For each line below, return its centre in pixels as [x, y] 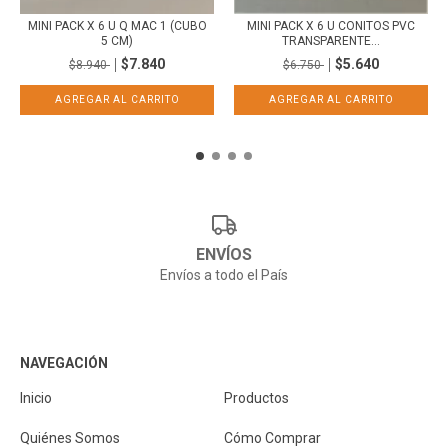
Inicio [36, 398]
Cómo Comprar [272, 438]
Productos [256, 398]
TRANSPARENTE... [331, 40]
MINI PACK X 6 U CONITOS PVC [331, 25]
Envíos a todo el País [224, 275]
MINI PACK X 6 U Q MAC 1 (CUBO [117, 25]
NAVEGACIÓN [64, 363]
